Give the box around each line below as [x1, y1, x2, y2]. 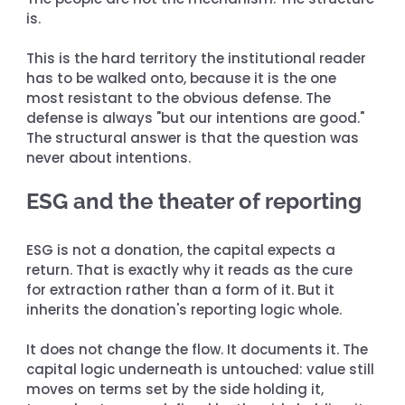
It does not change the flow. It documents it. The [26, 339, 372, 359]
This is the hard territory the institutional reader [26, 48, 371, 68]
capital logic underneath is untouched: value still [26, 359, 379, 379]
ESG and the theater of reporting [26, 187, 363, 214]
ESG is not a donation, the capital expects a [26, 240, 340, 259]
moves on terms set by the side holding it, [26, 379, 328, 399]
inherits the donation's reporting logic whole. [26, 299, 343, 319]
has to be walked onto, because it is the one [26, 68, 341, 88]
